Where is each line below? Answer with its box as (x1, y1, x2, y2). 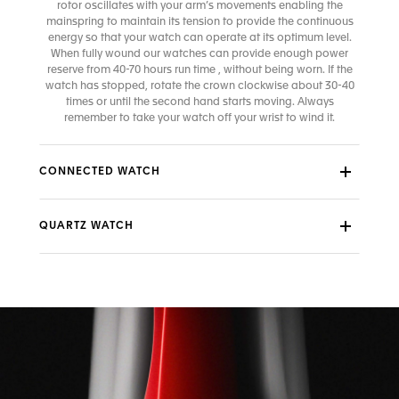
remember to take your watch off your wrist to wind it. (64, 113, 335, 125)
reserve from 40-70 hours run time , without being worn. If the (46, 65, 353, 77)
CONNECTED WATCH (39, 167, 160, 178)
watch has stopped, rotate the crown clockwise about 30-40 (45, 81, 354, 93)
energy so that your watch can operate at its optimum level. (47, 33, 352, 45)
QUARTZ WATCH (39, 221, 134, 232)
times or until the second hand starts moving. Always (65, 97, 334, 109)
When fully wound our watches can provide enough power (51, 49, 348, 61)
